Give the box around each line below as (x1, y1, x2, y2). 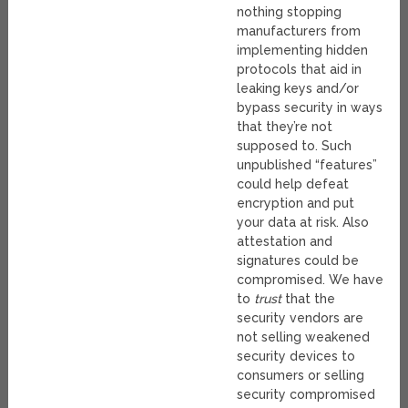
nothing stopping (237, 5, 342, 20)
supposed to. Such (237, 138, 352, 154)
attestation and (237, 234, 333, 250)
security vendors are (237, 311, 364, 326)
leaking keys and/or (237, 81, 360, 97)
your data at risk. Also (237, 215, 370, 230)
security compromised (237, 387, 376, 403)
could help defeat (237, 177, 350, 192)
